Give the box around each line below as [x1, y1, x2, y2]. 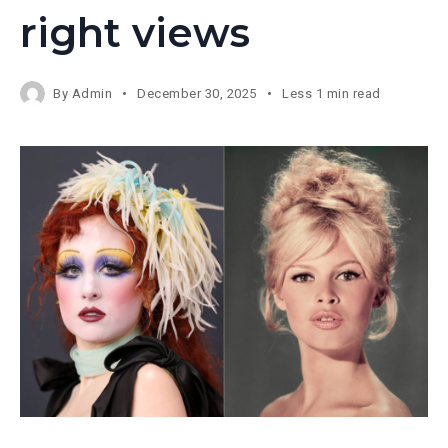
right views [20, 7, 250, 57]
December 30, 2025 [137, 85, 258, 101]
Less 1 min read [282, 85, 381, 101]
